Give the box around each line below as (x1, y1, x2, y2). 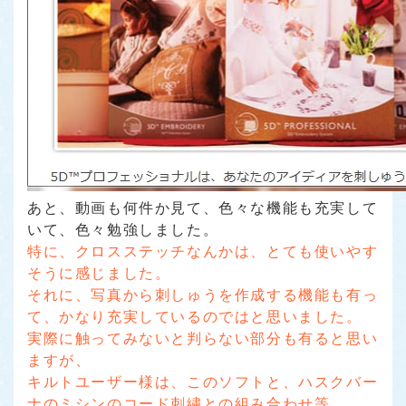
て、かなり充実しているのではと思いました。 (27, 308, 362, 324)
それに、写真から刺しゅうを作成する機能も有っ (27, 286, 379, 303)
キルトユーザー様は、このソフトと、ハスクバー (27, 373, 379, 390)
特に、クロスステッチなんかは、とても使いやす (27, 243, 379, 259)
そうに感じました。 (27, 265, 171, 281)
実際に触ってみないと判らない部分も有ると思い (27, 330, 379, 346)
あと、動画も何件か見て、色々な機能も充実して (27, 199, 379, 216)
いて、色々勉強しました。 (27, 221, 219, 237)
